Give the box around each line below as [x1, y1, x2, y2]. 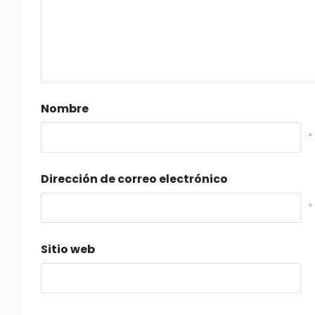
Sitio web [40, 241, 95, 257]
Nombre [40, 101, 89, 117]
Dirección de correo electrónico [40, 171, 228, 187]
